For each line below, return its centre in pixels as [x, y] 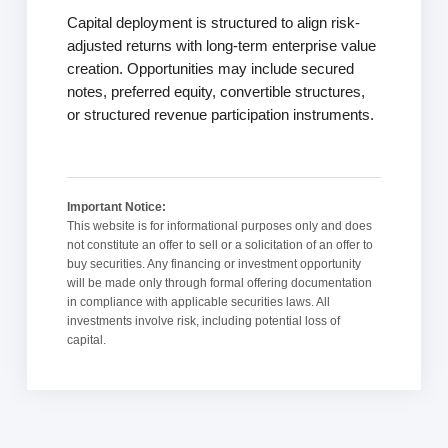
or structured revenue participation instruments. [220, 115]
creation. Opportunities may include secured [210, 69]
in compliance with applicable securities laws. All [198, 302]
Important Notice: [116, 207]
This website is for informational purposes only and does [219, 226]
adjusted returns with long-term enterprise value [221, 46]
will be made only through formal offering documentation [219, 283]
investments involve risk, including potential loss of [203, 321]
